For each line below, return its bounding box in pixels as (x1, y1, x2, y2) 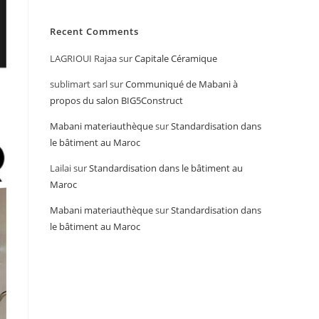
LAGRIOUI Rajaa (50, 52, 117, 65)
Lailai (50, 162, 71, 174)
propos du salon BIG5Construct (50, 94, 183, 107)
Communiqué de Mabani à (125, 78, 238, 90)
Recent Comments (50, 25, 139, 38)
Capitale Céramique (135, 52, 217, 65)
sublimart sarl (50, 78, 108, 90)
